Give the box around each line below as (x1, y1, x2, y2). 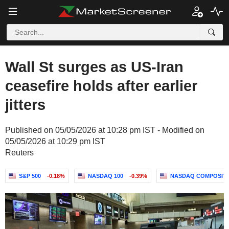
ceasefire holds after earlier (5, 78, 197, 94)
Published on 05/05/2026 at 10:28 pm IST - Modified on (5, 126, 204, 134)
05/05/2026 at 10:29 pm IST (5, 137, 105, 146)
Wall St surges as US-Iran (5, 59, 184, 75)
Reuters (5, 148, 34, 157)
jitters (5, 97, 45, 113)
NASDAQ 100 (88, 173, 123, 179)
